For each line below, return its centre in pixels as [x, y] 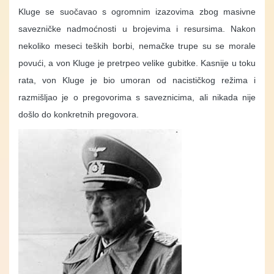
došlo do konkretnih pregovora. [79, 115]
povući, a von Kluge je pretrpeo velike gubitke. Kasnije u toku [137, 63]
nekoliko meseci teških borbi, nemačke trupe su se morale [137, 46]
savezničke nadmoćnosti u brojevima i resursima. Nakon [137, 29]
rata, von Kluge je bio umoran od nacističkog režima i [137, 80]
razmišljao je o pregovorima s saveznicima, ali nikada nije [137, 98]
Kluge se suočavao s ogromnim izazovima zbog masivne [137, 12]
